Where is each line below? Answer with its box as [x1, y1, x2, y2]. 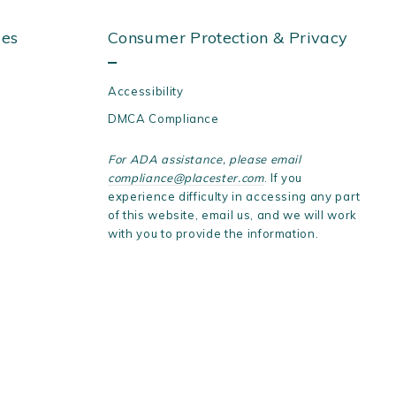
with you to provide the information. [108, 226, 319, 241]
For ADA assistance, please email [108, 152, 301, 167]
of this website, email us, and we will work [108, 208, 357, 223]
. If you [263, 171, 302, 186]
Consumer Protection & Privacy [108, 27, 348, 49]
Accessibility [108, 84, 184, 99]
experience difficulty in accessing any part [108, 189, 361, 204]
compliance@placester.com [108, 171, 264, 186]
